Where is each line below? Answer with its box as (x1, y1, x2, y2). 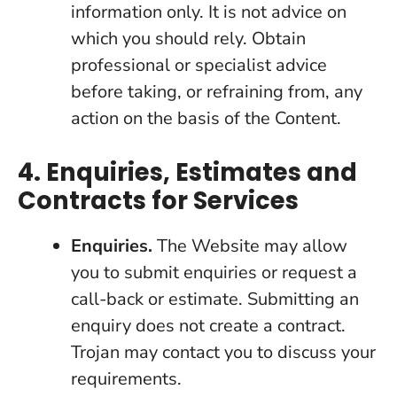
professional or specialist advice (71, 53, 327, 77)
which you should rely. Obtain (71, 27, 306, 51)
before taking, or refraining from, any (71, 80, 362, 104)
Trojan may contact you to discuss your (71, 340, 376, 364)
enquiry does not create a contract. (71, 314, 346, 338)
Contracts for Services (18, 183, 299, 218)
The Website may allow (152, 234, 347, 258)
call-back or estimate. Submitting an (71, 287, 359, 311)
